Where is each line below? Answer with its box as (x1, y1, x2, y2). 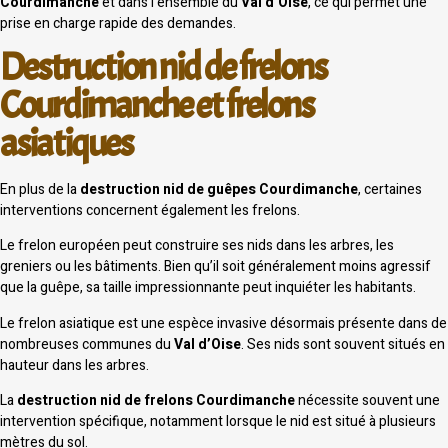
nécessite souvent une (295, 389, 440, 411)
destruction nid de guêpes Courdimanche (80, 178, 358, 200)
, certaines (358, 178, 422, 200)
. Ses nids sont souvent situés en (241, 333, 445, 355)
